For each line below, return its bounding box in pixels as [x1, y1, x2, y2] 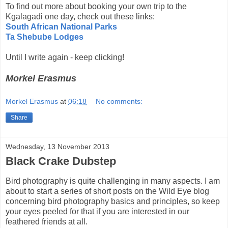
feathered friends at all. [6, 217, 90, 226]
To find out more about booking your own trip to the [6, 2, 187, 11]
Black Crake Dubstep [6, 154, 116, 167]
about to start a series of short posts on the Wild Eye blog [6, 186, 209, 195]
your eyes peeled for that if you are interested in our [6, 207, 189, 216]
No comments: [96, 97, 143, 105]
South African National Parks [6, 22, 117, 32]
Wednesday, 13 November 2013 [6, 142, 109, 151]
